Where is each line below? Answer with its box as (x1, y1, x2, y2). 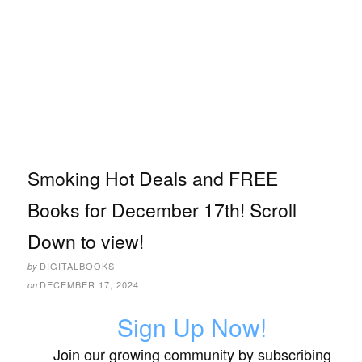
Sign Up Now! (117, 309, 267, 345)
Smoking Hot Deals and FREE (27, 165, 278, 192)
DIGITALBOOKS (40, 259, 115, 273)
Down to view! (27, 228, 144, 255)
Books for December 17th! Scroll (27, 196, 297, 224)
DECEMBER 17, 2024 (40, 278, 139, 292)
